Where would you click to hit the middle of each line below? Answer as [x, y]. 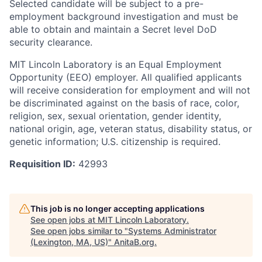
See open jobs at [64, 220]
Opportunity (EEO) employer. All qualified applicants [125, 77]
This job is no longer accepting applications [118, 209]
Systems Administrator [172, 231]
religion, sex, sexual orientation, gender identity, [115, 116]
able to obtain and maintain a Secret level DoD [113, 30]
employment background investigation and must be [124, 17]
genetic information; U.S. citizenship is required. [115, 142]
